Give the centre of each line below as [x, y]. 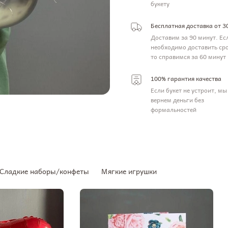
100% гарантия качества [186, 78]
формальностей [174, 109]
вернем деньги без [177, 100]
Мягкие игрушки [129, 171]
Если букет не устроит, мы [189, 90]
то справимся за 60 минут [188, 56]
